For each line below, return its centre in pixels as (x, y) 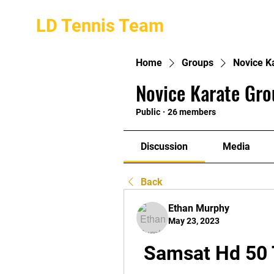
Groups (198, 63)
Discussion (165, 146)
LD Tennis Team (100, 26)
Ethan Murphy (199, 208)
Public (148, 112)
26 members (192, 112)
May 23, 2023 (194, 221)
